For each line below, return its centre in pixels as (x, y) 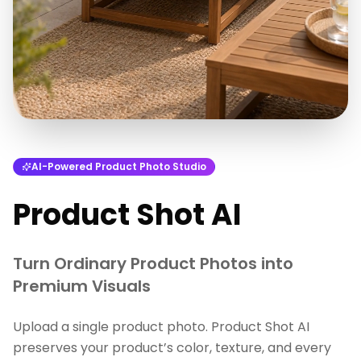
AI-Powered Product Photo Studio (119, 166)
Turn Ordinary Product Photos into (153, 263)
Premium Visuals (82, 286)
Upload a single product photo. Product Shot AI (161, 327)
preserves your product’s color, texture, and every (172, 348)
